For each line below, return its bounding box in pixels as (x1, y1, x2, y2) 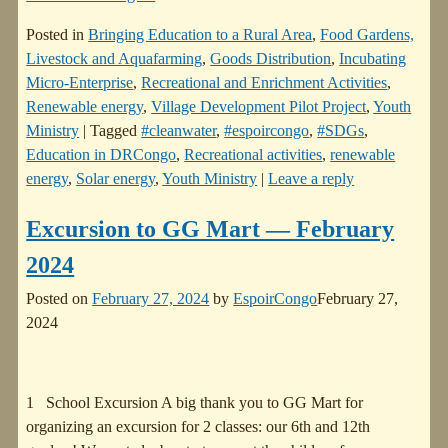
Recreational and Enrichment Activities (141, 73, 388, 91)
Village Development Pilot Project (151, 97, 367, 115)
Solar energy (76, 169, 156, 187)
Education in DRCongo (26, 145, 177, 163)
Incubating (339, 49, 407, 67)
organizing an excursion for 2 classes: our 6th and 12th (26, 418, 371, 436)
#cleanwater (141, 121, 217, 139)
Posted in (26, 25, 85, 43)
